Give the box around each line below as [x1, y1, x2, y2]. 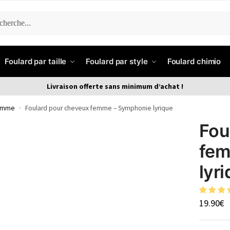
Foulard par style [86, 56, 148, 66]
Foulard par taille [5, 56, 67, 66]
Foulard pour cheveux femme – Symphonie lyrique [25, 103, 173, 112]
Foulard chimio [167, 56, 221, 66]
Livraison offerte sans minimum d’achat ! [47, 82, 183, 91]
